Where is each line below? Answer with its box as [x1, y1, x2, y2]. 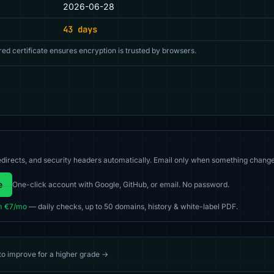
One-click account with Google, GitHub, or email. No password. [12, 180, 229, 189]
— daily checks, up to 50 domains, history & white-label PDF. [27, 202, 238, 211]
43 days [63, 24, 97, 35]
